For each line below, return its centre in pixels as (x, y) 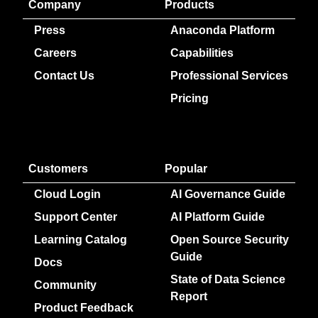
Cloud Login (67, 194)
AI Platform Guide (218, 217)
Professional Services (229, 76)
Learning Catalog (81, 240)
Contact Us (64, 76)
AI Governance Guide (228, 194)
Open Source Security (230, 240)
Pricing (190, 98)
